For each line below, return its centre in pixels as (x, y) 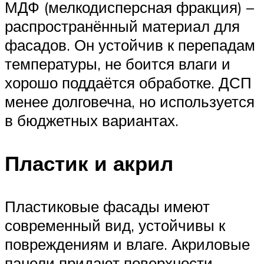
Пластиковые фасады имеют (107, 206)
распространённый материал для (122, 26)
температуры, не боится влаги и (118, 63)
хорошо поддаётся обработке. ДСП (128, 82)
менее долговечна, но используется (130, 101)
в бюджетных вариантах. (92, 120)
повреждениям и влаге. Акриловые (127, 244)
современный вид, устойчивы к (115, 225)
